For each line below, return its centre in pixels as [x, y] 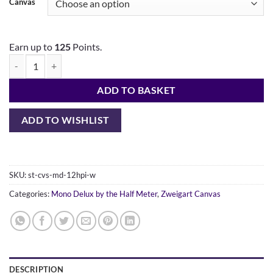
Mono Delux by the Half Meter [104, 194]
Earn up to [32, 46]
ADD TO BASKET [136, 90]
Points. [86, 46]
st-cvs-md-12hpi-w [62, 175]
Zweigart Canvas [191, 194]
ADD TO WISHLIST [65, 120]
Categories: [30, 194]
